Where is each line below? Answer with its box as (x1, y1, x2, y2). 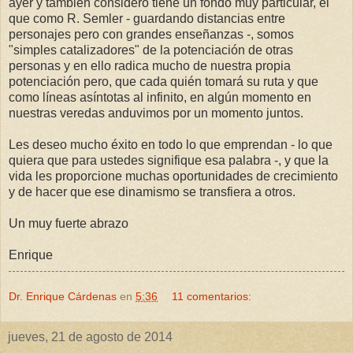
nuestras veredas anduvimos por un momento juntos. (9, 106, 303, 121)
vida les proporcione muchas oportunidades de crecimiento (9, 169, 338, 184)
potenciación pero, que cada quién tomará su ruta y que (9, 75, 318, 89)
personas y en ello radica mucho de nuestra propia (9, 59, 291, 73)
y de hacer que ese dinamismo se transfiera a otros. (9, 185, 295, 199)
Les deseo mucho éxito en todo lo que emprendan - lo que (9, 138, 333, 152)
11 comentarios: (172, 290, 252, 303)
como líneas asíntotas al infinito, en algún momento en (9, 91, 311, 105)
